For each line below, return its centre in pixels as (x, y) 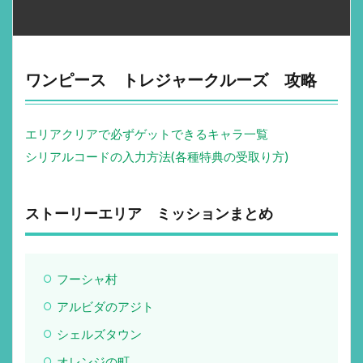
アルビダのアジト (105, 306)
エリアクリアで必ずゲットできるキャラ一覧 (147, 133)
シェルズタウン (99, 333)
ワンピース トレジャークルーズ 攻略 (171, 79)
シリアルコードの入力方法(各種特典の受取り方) (157, 156)
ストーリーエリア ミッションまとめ (149, 213)
